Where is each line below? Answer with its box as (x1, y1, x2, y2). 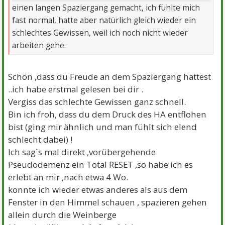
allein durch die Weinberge (8, 208, 117, 220)
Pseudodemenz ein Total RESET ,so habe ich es (8, 158, 193, 170)
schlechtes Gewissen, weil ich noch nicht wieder (12, 27, 188, 38)
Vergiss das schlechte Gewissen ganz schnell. (8, 95, 186, 107)
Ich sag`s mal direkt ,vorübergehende (8, 146, 156, 158)
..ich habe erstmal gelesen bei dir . (8, 83, 144, 95)
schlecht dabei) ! (8, 133, 73, 145)
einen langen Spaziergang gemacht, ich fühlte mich (12, 2, 200, 13)
